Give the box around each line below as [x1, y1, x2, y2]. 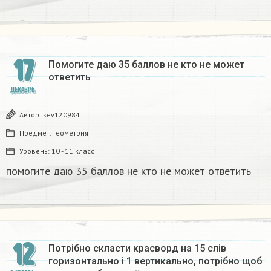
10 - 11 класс [51, 146, 94, 156]
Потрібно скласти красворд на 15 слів [48, 243, 226, 255]
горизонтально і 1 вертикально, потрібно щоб [48, 255, 262, 267]
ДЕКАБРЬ [10, 85, 35, 95]
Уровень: [19, 146, 51, 156]
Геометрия [53, 128, 88, 138]
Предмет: [19, 128, 53, 138]
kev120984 [43, 110, 80, 120]
